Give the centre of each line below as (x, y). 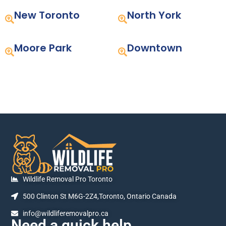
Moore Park (43, 48)
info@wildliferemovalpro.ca (65, 213)
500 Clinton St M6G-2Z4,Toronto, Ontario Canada (99, 196)
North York (154, 15)
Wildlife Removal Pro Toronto (67, 179)
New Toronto (47, 15)
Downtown (155, 48)
